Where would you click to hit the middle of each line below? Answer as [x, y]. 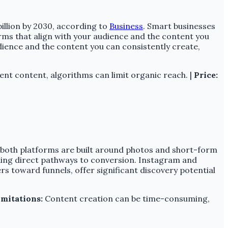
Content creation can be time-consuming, [126, 199]
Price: [206, 75]
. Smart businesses [179, 26]
